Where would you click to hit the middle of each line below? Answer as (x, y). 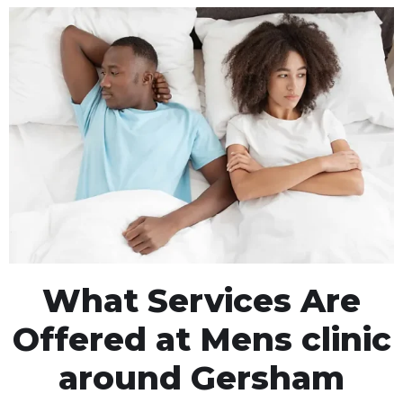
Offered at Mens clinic (201, 339)
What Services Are (201, 300)
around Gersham (201, 377)
